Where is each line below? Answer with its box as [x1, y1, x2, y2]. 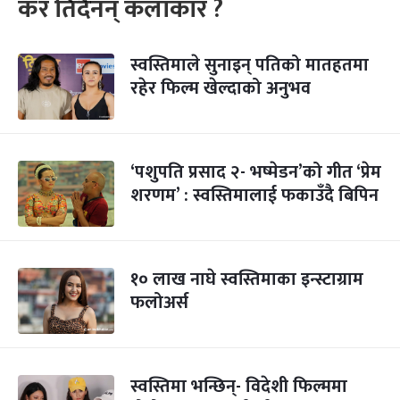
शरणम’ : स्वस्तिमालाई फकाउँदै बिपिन [130, 180, 379, 211]
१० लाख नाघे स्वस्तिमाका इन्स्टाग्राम [130, 264, 363, 295]
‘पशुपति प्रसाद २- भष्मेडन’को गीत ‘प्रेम [130, 157, 381, 187]
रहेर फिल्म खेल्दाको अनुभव [130, 73, 311, 104]
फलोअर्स [130, 287, 188, 318]
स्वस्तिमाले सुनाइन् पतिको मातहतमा [130, 50, 369, 80]
